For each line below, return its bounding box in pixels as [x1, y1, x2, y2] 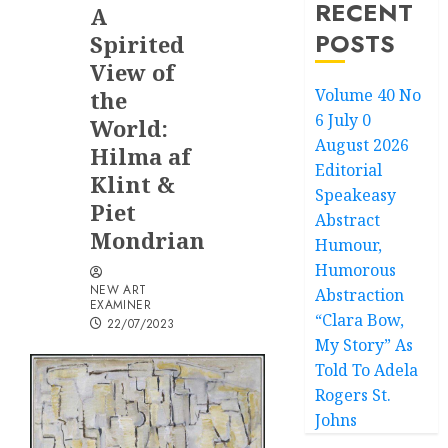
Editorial [315, 159, 383, 181]
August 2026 [315, 134, 410, 156]
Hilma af [90, 141, 191, 171]
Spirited [90, 29, 184, 59]
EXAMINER [90, 296, 151, 314]
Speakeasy [315, 184, 397, 206]
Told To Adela [315, 359, 419, 381]
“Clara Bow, [315, 309, 405, 331]
